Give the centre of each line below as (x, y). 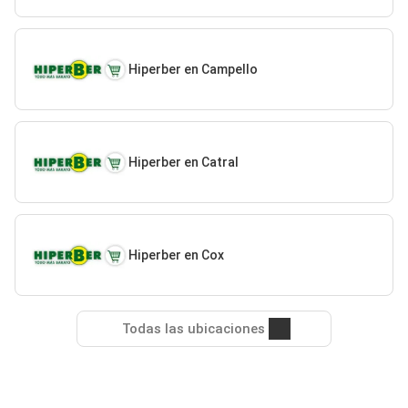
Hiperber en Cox (176, 255)
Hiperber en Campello (193, 69)
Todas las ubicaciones (193, 329)
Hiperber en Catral (183, 162)
